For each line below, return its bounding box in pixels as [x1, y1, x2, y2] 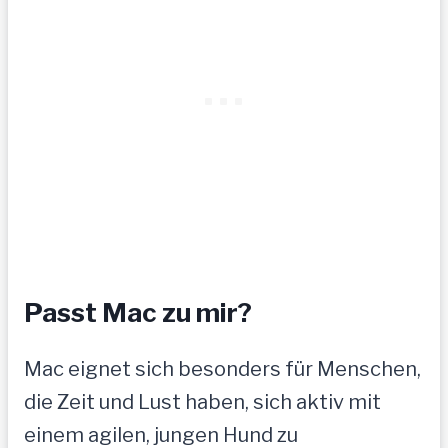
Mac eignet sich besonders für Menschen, [24, 357, 421, 382]
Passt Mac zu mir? [24, 296, 252, 328]
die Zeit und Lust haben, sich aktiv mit [24, 390, 381, 415]
